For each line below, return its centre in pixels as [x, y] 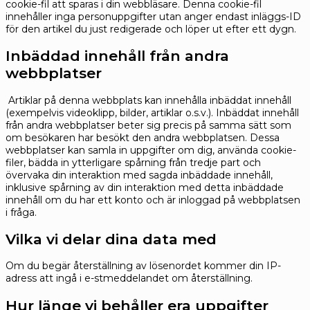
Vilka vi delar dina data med [111, 239]
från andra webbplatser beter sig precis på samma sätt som [148, 125]
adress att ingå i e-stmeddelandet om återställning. [129, 279]
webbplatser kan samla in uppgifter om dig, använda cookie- [151, 150]
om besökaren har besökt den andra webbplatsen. [128, 137]
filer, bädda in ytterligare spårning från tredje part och [133, 162]
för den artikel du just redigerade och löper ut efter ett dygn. [151, 29]
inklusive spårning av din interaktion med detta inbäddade [145, 187]
